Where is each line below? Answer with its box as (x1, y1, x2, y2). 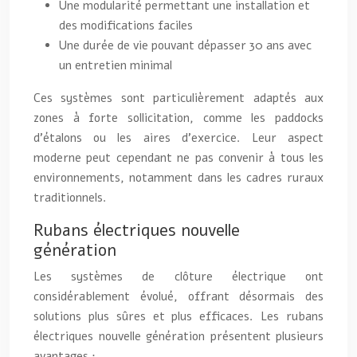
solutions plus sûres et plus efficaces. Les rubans (33, 308, 324, 324)
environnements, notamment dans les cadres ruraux (33, 169, 324, 186)
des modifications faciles (59, 17, 193, 33)
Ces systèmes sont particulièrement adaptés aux (33, 89, 324, 106)
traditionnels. (33, 189, 107, 206)
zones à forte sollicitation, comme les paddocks (33, 109, 324, 126)
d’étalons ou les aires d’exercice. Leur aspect (33, 129, 324, 146)
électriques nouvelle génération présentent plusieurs (33, 328, 324, 344)
